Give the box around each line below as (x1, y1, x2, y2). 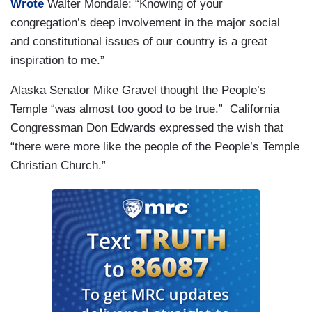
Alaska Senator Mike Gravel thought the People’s (10, 84, 266, 97)
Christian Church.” (10, 159, 106, 173)
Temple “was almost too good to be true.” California (10, 102, 279, 116)
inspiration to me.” (10, 54, 104, 68)
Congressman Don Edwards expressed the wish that (10, 121, 283, 135)
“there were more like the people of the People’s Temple (10, 140, 299, 154)
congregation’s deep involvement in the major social (10, 16, 280, 30)
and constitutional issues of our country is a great (10, 35, 267, 49)
